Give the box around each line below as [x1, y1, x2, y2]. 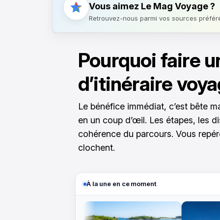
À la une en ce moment [86, 180, 157, 188]
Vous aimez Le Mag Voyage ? [89, 1, 215, 11]
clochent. [78, 142, 115, 153]
